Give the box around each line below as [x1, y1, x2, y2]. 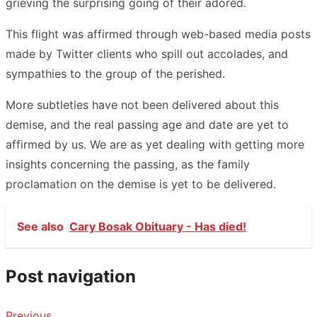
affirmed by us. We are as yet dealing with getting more [6, 137, 304, 151]
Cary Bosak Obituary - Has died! [69, 219, 246, 234]
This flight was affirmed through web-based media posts [6, 26, 311, 41]
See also [17, 219, 64, 234]
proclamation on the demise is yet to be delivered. [6, 176, 276, 191]
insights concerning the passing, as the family [6, 156, 250, 171]
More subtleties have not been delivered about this [6, 97, 279, 112]
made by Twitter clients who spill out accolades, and [6, 46, 288, 61]
